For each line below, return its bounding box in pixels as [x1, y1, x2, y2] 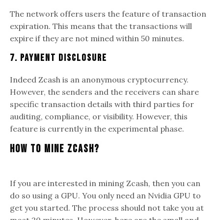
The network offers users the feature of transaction [10, 8, 207, 19]
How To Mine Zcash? [10, 142, 100, 156]
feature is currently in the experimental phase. [10, 123, 185, 134]
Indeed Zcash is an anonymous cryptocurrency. [10, 74, 189, 84]
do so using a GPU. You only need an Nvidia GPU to [10, 190, 201, 200]
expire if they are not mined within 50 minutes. [10, 33, 185, 43]
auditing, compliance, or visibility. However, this [10, 111, 188, 121]
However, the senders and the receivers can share [10, 86, 199, 97]
